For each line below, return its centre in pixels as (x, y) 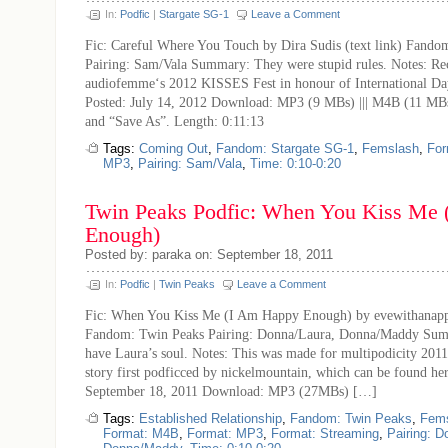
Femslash (390, 148)
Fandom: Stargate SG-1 (285, 148)
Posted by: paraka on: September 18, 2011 (209, 254)
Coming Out (173, 148)
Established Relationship (210, 418)
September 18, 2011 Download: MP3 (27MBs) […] (231, 391)
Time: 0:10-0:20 (295, 163)
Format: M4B (141, 433)
